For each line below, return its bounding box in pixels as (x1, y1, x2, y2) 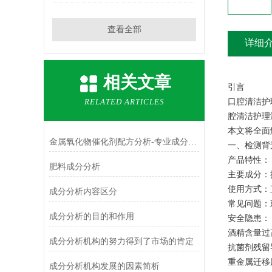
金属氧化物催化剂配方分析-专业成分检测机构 (188, 137, 197, 146)
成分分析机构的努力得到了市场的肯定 (49, 237, 194, 246)
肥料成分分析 (49, 162, 100, 171)
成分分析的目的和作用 (49, 212, 134, 221)
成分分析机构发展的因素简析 (49, 262, 160, 271)
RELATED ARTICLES (84, 97, 165, 106)
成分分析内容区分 (49, 187, 117, 196)
